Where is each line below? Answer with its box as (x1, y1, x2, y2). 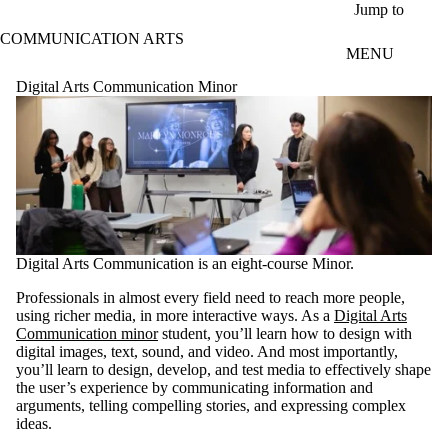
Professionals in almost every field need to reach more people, (16, 289, 405, 307)
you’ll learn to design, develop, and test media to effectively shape (16, 361, 431, 379)
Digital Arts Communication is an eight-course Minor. (16, 255, 354, 273)
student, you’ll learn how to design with (158, 325, 412, 343)
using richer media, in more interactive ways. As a (16, 307, 334, 325)
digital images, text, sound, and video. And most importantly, (16, 343, 398, 361)
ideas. (16, 415, 52, 433)
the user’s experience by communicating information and (16, 379, 373, 397)
